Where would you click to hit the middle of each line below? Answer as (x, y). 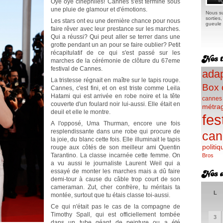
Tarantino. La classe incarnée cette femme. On (115, 155)
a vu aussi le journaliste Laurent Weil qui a (115, 163)
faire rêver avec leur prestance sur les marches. (115, 29)
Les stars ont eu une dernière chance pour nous (115, 21)
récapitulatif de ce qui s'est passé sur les (115, 53)
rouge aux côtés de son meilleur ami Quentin (115, 147)
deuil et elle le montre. (81, 112)
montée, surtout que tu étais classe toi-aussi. (111, 195)
